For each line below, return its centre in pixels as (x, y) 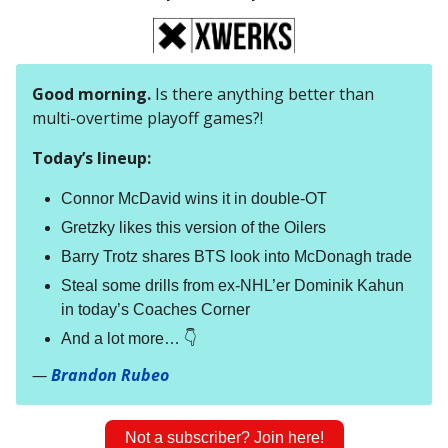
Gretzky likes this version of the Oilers (193, 228)
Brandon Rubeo (110, 375)
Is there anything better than (262, 94)
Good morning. (91, 94)
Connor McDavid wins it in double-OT (194, 199)
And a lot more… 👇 (129, 339)
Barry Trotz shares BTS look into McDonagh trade (236, 257)
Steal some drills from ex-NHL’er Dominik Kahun (232, 286)
